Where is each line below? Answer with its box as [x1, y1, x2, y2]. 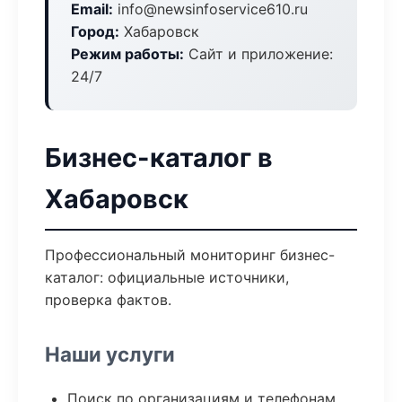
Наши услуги [45, 342, 175, 366]
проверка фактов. [45, 291, 171, 309]
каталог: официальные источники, [45, 268, 289, 286]
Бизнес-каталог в [45, 142, 273, 173]
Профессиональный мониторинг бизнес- [45, 246, 335, 264]
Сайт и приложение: [184, 45, 333, 63]
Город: [71, 22, 119, 40]
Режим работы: [71, 45, 184, 63]
